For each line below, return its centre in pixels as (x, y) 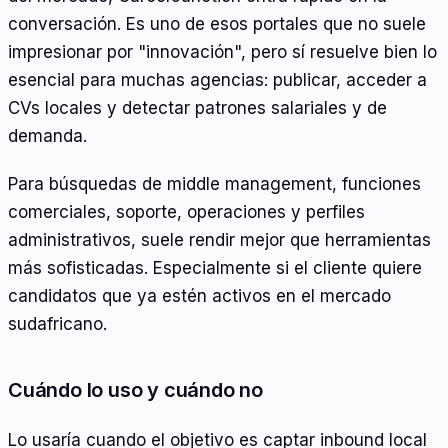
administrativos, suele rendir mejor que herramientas (219, 239)
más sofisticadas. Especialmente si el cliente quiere (215, 267)
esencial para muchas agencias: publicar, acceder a (217, 80)
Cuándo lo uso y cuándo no (135, 389)
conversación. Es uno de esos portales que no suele (217, 24)
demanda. (47, 136)
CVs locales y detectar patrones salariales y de (197, 108)
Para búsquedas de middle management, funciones (214, 183)
